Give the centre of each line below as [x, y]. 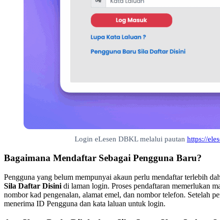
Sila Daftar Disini [33, 186]
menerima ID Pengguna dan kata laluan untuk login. [85, 203]
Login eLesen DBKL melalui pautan [131, 139]
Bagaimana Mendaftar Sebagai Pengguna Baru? [103, 158]
